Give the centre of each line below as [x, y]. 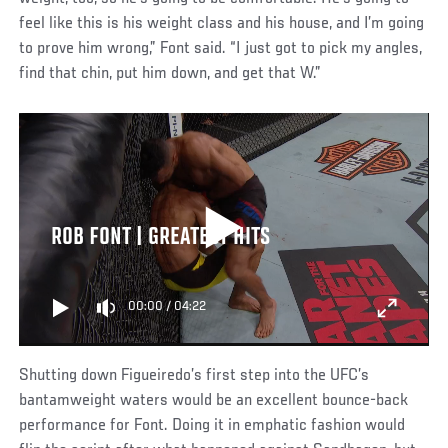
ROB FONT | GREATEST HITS [160, 238]
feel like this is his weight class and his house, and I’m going [222, 24]
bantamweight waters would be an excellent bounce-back [214, 401]
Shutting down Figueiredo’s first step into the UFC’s [194, 376]
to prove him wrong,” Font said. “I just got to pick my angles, [221, 49]
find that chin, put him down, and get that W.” [170, 74]
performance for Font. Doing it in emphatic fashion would [212, 426]
